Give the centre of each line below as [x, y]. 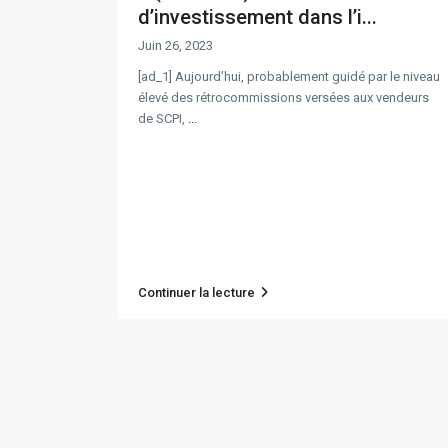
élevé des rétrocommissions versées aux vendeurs [283, 98]
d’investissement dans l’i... [257, 17]
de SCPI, [163, 119]
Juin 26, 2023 [175, 46]
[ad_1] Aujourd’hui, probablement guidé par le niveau [289, 77]
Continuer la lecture [196, 293]
